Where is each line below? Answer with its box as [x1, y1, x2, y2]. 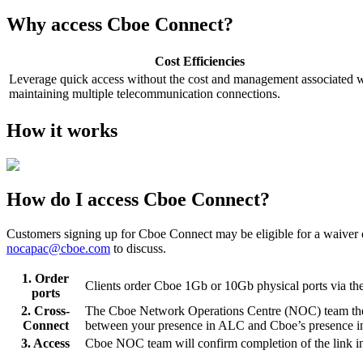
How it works [6, 120, 117, 141]
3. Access [21, 335, 70, 350]
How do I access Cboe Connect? [6, 188, 270, 210]
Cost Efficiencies [154, 54, 245, 69]
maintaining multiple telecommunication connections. [9, 87, 280, 101]
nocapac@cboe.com [6, 241, 110, 255]
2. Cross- [21, 303, 70, 318]
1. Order [22, 271, 69, 285]
